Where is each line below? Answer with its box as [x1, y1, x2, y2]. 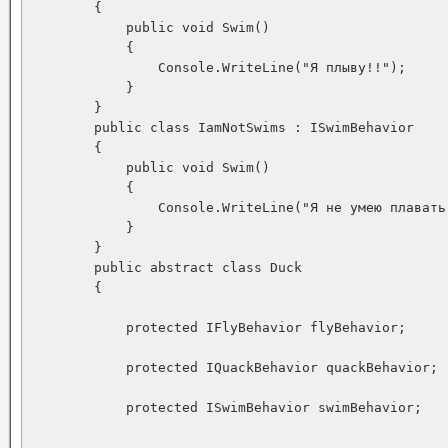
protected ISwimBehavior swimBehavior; [30, 400, 422, 415]
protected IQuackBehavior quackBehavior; [30, 360, 438, 375]
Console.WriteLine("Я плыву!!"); [30, 60, 406, 75]
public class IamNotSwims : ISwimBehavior [30, 120, 414, 135]
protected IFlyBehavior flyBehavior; [30, 320, 406, 335]
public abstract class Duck [30, 260, 302, 275]
